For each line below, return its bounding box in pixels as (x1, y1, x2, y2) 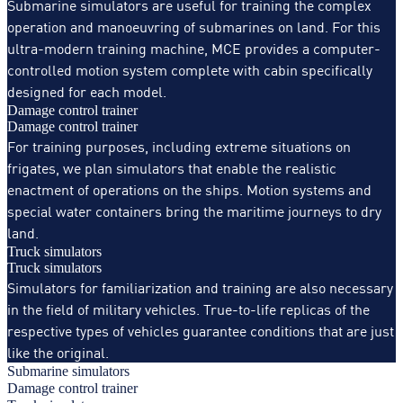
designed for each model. (7, 79, 166, 102)
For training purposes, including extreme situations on (7, 134, 351, 157)
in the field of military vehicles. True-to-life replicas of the (7, 297, 370, 319)
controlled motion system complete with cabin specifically (7, 58, 372, 80)
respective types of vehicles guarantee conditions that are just (7, 318, 394, 341)
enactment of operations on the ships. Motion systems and (7, 177, 372, 200)
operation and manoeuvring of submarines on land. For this (7, 14, 381, 37)
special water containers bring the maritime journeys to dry (7, 199, 381, 221)
